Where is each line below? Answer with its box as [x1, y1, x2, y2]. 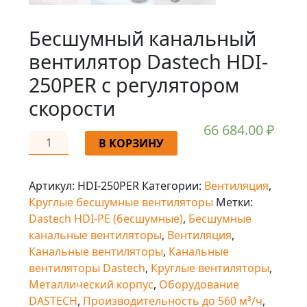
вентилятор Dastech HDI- [29, 48, 268, 75]
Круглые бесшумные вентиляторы [29, 195, 213, 210]
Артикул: [29, 178, 77, 194]
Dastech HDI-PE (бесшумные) [29, 211, 183, 227]
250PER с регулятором [29, 71, 239, 99]
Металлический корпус [29, 277, 153, 293]
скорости [29, 95, 115, 122]
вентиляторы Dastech [29, 260, 145, 276]
